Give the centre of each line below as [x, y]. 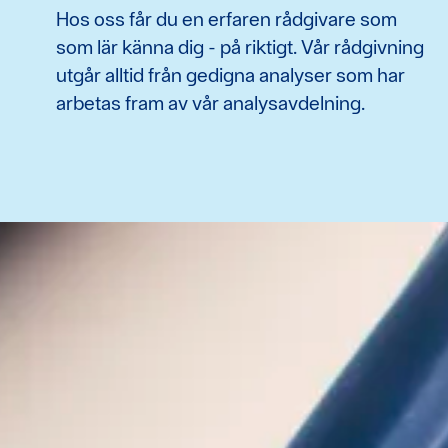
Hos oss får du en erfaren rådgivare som [226, 18]
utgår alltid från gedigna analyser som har [230, 74]
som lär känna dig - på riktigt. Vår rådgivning [240, 46]
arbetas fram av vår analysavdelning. [210, 102]
